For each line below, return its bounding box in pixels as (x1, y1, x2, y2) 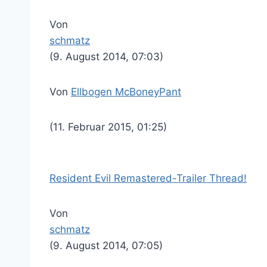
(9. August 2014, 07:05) (49, 240, 163, 252)
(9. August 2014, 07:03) (49, 51, 163, 63)
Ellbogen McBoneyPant (71, 86, 181, 98)
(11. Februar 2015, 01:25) (49, 121, 167, 133)
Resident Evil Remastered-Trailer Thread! (49, 172, 247, 184)
